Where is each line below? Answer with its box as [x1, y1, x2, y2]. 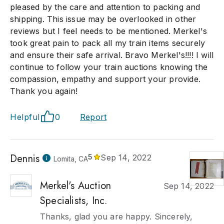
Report [80, 112, 107, 122]
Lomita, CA [53, 154, 88, 163]
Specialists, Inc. [40, 193, 108, 208]
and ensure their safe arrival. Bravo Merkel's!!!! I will [10, 50, 214, 60]
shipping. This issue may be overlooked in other [10, 14, 196, 24]
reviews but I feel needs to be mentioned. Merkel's [10, 26, 207, 36]
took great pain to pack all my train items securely [10, 38, 205, 48]
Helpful [10, 112, 40, 122]
